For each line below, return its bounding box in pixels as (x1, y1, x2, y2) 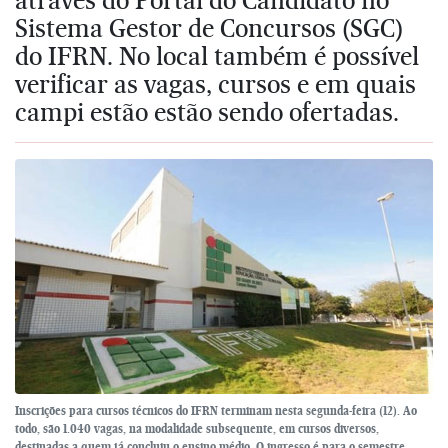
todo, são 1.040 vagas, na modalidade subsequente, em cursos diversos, (15, 421, 379, 437)
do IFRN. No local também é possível (15, 40, 419, 71)
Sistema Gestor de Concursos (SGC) (15, 12, 403, 43)
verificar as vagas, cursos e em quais (15, 68, 416, 99)
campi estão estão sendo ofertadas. (15, 96, 399, 127)
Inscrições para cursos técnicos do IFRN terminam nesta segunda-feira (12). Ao (15, 403, 417, 419)
